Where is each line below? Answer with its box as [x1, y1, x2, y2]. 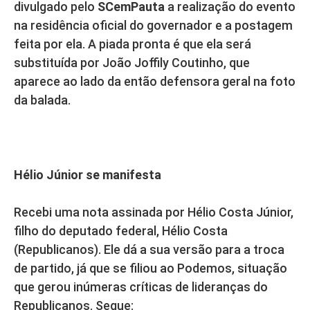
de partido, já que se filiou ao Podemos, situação [14, 261, 287, 276]
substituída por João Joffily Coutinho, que [14, 55, 250, 71]
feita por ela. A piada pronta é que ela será [14, 37, 251, 52]
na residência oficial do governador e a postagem [14, 18, 293, 33]
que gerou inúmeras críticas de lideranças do [14, 280, 268, 295]
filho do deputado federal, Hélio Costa [14, 224, 228, 239]
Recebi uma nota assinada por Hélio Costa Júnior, [14, 205, 293, 220]
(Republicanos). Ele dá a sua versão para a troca [14, 242, 284, 257]
